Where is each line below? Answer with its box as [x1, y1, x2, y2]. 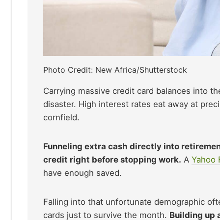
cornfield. [43, 112, 80, 123]
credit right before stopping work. [43, 155, 181, 165]
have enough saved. [43, 168, 122, 178]
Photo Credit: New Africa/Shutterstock [43, 65, 187, 75]
